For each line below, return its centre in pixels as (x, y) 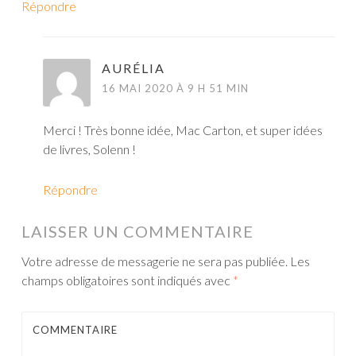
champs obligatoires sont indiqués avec (127, 281)
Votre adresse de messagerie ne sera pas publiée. (155, 261)
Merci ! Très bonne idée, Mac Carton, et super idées (183, 130)
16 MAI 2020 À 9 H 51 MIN (175, 89)
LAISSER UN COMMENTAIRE (137, 232)
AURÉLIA (133, 68)
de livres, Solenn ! (89, 149)
